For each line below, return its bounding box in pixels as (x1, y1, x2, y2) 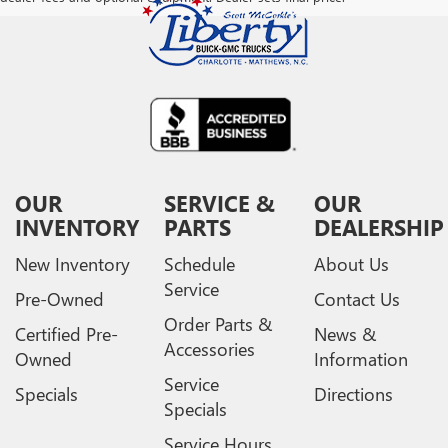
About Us (313, 252, 389, 277)
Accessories (164, 337, 256, 362)
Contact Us (313, 287, 400, 312)
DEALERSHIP (313, 212, 444, 243)
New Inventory (15, 252, 130, 277)
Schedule (164, 252, 236, 277)
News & (313, 322, 376, 347)
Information (313, 347, 408, 372)
